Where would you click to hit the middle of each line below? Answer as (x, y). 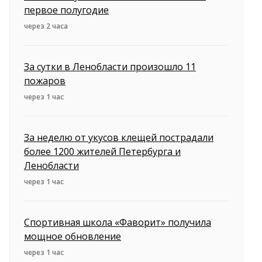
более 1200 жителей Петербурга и (102, 152)
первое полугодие (66, 10)
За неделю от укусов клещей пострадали (119, 138)
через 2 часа (46, 26)
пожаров (45, 81)
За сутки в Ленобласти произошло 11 (110, 67)
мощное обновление (73, 237)
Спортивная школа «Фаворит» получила (118, 223)
